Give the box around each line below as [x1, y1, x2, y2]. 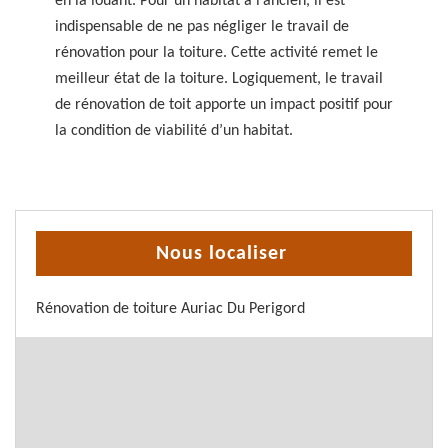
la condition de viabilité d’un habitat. [55, 123, 293, 139]
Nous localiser [156, 244, 287, 264]
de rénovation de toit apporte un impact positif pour [55, 97, 393, 113]
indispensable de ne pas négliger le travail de [55, 19, 349, 35]
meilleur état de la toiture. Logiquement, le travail [55, 71, 383, 87]
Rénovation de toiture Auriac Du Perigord [36, 301, 305, 317]
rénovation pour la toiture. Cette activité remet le [55, 45, 378, 61]
